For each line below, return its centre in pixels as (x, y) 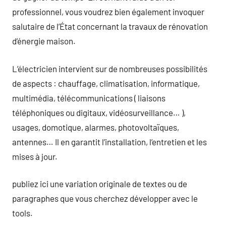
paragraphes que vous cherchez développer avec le (105, 198)
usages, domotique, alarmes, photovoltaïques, (96, 127)
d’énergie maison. (44, 41)
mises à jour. (35, 156)
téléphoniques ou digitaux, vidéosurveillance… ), (99, 112)
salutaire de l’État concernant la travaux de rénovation (110, 26)
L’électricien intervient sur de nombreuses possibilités (110, 68)
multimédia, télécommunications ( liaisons (89, 98)
